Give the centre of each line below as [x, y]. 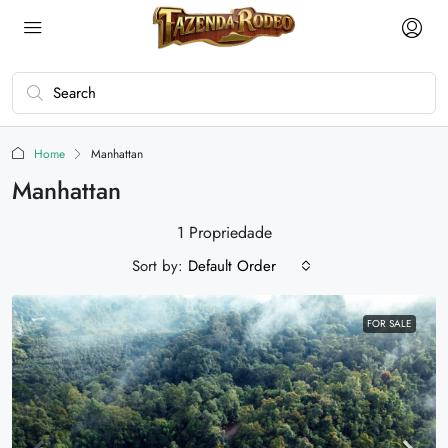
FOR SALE [389, 323]
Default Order [232, 266]
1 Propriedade [224, 232]
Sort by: [157, 265]
